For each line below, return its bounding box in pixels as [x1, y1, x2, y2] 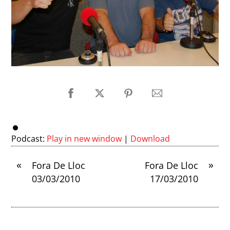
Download [130, 133, 170, 145]
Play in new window [47, 133, 122, 145]
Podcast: [11, 133, 47, 145]
